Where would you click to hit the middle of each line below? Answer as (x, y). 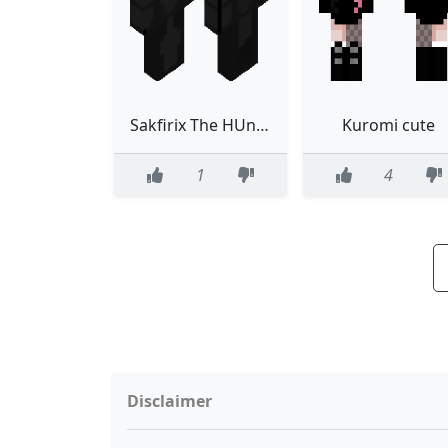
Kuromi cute (389, 125)
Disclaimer (169, 401)
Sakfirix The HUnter (262, 125)
